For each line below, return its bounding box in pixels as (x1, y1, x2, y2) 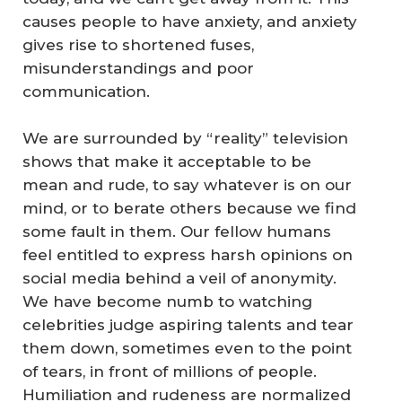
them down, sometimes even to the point (22, 338, 352, 357)
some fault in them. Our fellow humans (22, 222, 331, 240)
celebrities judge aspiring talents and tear (22, 315, 354, 334)
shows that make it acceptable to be (22, 152, 311, 170)
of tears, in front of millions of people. (22, 362, 317, 380)
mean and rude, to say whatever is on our (22, 175, 352, 194)
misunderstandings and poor (22, 59, 254, 78)
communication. (22, 83, 150, 101)
